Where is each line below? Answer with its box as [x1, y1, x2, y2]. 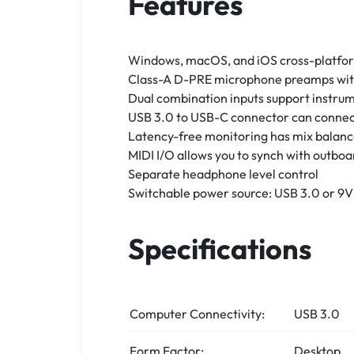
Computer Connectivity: [130, 305, 265, 322]
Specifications [128, 230, 311, 266]
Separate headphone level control [128, 165, 318, 182]
